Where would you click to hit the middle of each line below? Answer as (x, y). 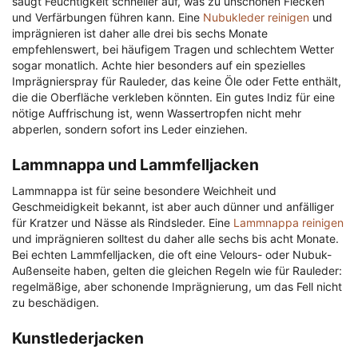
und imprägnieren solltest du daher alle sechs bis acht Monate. (175, 239)
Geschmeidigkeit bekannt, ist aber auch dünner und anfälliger (173, 207)
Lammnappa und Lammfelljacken (135, 165)
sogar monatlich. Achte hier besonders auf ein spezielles (159, 66)
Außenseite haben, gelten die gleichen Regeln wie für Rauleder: (177, 271)
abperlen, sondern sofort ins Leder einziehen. (130, 129)
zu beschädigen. (56, 303)
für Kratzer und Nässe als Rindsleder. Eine (123, 223)
